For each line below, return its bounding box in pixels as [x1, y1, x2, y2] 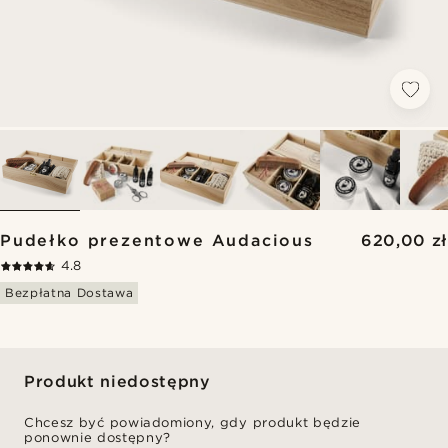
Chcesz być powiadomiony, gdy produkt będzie [24, 415, 361, 430]
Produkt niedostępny [24, 372, 211, 391]
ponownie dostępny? [24, 430, 171, 445]
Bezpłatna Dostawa [5, 285, 134, 300]
